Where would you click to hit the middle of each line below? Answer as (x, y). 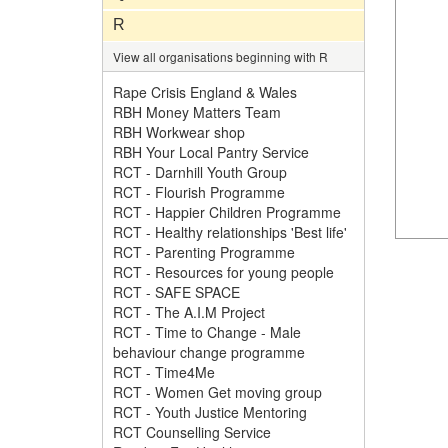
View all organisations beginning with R (220, 56)
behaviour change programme (209, 352)
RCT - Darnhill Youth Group (200, 172)
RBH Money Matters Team (197, 112)
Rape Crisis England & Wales (205, 92)
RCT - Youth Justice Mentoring (210, 412)
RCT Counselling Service (192, 432)
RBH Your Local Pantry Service (211, 152)
